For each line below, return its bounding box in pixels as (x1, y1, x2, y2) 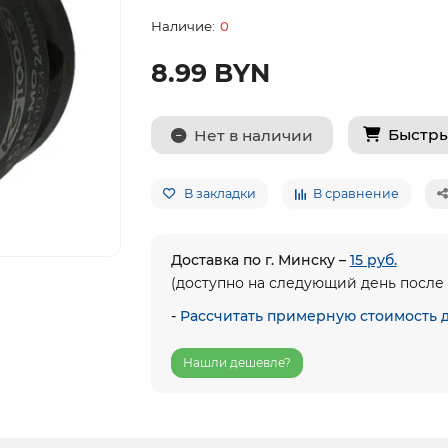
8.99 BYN (150, 58, 270, 88)
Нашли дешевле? (182, 355, 291, 370)
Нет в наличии (193, 125, 313, 145)
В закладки (183, 186, 256, 201)
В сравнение (312, 186, 399, 201)
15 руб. (349, 251, 397, 269)
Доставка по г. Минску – (170, 251, 350, 269)
